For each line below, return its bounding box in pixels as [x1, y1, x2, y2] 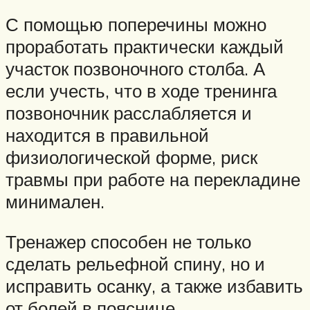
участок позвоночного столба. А [6, 57, 265, 80]
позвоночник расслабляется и [6, 101, 252, 124]
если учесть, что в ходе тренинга [6, 79, 277, 102]
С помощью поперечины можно [6, 12, 266, 35]
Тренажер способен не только [6, 230, 251, 253]
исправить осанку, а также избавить [6, 274, 303, 297]
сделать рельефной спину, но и [6, 252, 265, 275]
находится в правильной [6, 123, 209, 146]
